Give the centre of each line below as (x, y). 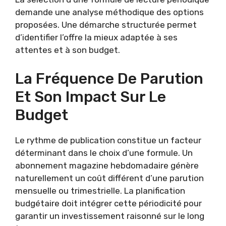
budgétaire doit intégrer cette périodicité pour (108, 203)
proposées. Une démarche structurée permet (106, 25)
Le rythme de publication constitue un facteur (108, 140)
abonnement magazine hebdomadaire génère (107, 165)
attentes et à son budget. (68, 50)
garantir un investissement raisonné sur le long (110, 216)
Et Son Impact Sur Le (91, 97)
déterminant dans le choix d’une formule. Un (104, 153)
